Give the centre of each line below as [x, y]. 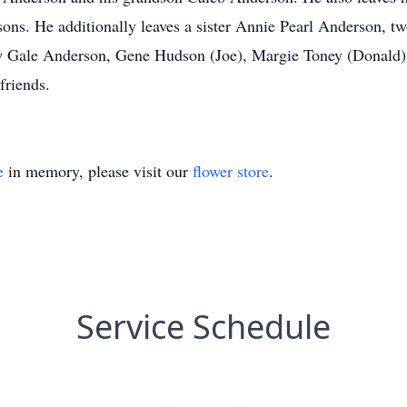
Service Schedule [203, 327]
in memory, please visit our [98, 171]
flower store [231, 171]
